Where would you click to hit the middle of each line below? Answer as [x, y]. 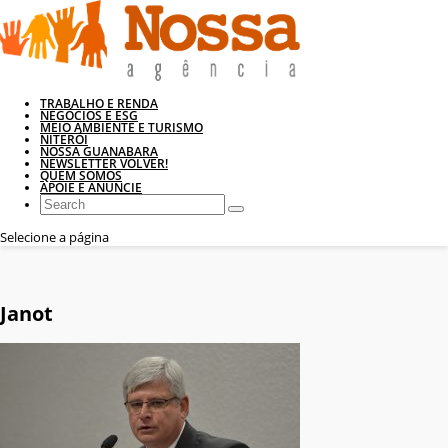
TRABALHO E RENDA [99, 103]
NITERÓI [64, 139]
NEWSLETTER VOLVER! [104, 163]
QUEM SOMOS [81, 175]
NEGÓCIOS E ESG [89, 115]
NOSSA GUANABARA [99, 151]
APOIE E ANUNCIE [91, 187]
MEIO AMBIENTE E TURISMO [121, 127]
